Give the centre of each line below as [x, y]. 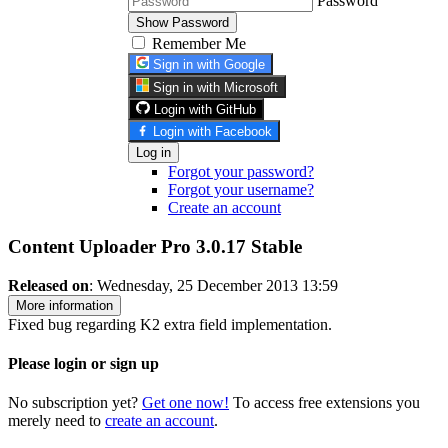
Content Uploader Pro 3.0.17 [129, 247]
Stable [276, 247]
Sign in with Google [209, 65]
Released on [48, 285]
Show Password [182, 22]
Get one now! [185, 403]
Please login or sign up [83, 364]
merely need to [56, 421]
